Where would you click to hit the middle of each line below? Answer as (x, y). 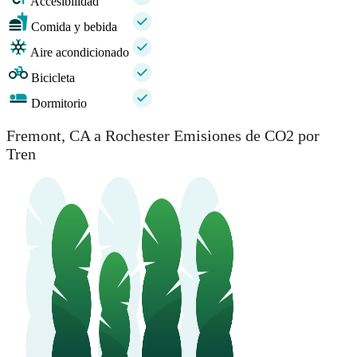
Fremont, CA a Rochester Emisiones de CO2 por (163, 135)
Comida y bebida (74, 27)
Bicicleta (53, 78)
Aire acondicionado (80, 53)
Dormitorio (59, 104)
